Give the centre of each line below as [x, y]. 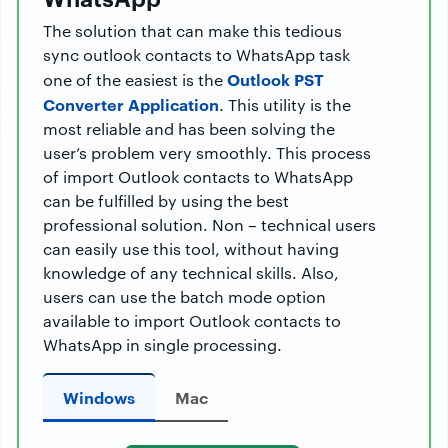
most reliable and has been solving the [189, 128]
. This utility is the [285, 104]
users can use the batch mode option [184, 296]
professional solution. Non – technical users [209, 224]
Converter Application [131, 104]
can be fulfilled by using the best [166, 200]
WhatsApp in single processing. [162, 344]
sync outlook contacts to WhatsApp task [196, 54]
